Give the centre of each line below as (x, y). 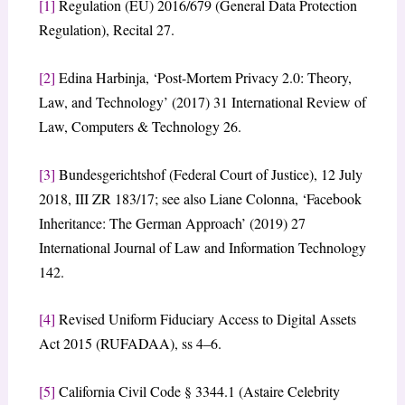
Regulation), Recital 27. (106, 30)
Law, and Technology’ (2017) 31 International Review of (202, 102)
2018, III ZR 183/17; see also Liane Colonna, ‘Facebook (200, 198)
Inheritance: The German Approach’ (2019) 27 (172, 222)
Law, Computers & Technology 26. (140, 127)
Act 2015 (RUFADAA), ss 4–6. (130, 344)
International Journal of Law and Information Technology (202, 247)
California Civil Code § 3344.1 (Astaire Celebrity (197, 391)
